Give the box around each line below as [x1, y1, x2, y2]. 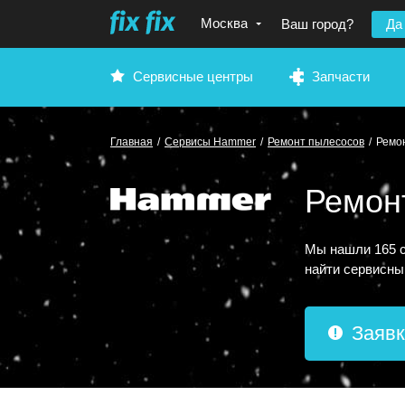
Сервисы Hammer [165, 136, 256, 148]
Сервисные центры [133, 69, 253, 84]
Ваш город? [281, 16, 353, 32]
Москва [201, 15, 248, 31]
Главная [110, 136, 153, 148]
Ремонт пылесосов [268, 136, 364, 148]
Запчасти [312, 69, 370, 84]
